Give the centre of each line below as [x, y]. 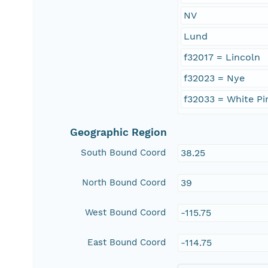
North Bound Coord [124, 183]
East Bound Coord [127, 243]
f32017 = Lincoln [222, 57]
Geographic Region [119, 133]
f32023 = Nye [214, 78]
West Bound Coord [126, 213]
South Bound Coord [124, 153]
